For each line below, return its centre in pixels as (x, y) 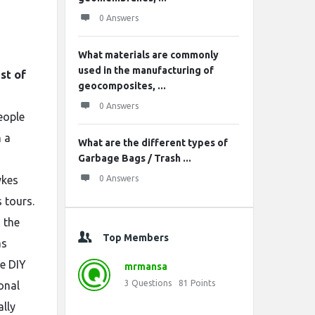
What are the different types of (153, 143)
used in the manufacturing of (146, 70)
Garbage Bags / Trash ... (135, 158)
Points (203, 283)
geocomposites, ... (122, 86)
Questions (152, 283)
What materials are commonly (148, 55)
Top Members (136, 238)
